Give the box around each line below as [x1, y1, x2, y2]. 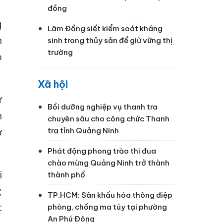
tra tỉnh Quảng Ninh [48, 125, 119, 135]
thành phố [48, 169, 85, 179]
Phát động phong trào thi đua [48, 146, 156, 156]
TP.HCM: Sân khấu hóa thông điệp [48, 190, 172, 200]
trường [48, 47, 73, 57]
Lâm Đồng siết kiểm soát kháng [48, 23, 163, 33]
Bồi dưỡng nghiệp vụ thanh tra [48, 102, 158, 111]
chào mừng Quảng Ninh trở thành [48, 158, 169, 167]
